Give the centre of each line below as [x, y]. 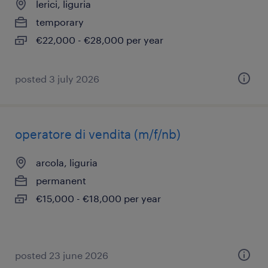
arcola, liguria [67, 162]
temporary [60, 22]
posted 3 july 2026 [57, 79]
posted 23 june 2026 [62, 255]
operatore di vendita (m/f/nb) [98, 134]
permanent [61, 180]
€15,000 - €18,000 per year [98, 198]
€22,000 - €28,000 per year [100, 40]
